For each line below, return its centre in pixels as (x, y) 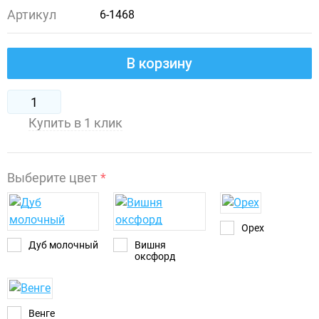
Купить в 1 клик (75, 123)
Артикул (32, 15)
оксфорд (155, 257)
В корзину (159, 64)
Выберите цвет (54, 178)
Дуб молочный (63, 245)
